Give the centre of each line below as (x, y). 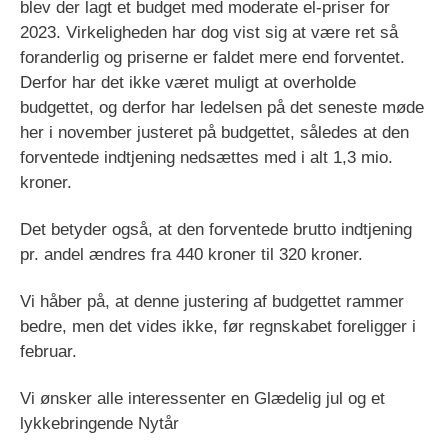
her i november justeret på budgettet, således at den (214, 133)
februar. (48, 352)
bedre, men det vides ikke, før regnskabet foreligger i (218, 327)
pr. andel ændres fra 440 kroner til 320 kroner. (191, 255)
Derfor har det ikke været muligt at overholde (188, 83)
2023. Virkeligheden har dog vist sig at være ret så (209, 33)
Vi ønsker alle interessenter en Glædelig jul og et (202, 399)
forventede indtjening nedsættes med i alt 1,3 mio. (206, 158)
